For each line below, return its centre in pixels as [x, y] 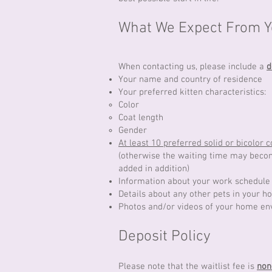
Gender [133, 131]
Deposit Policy [165, 237]
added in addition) [154, 169]
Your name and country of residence [190, 80]
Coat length [141, 118]
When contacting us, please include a [192, 67]
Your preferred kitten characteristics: [192, 92]
